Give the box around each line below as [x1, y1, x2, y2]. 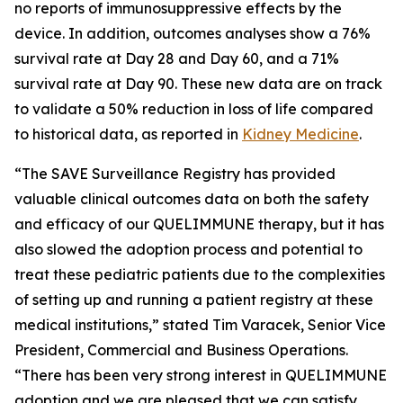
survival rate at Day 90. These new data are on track [14, 75, 382, 93]
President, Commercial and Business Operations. [14, 341, 348, 359]
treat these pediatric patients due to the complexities [14, 265, 385, 283]
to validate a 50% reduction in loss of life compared [14, 100, 373, 118]
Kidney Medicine [242, 125, 359, 143]
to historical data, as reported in [14, 125, 242, 143]
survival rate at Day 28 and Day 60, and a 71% [14, 49, 339, 67]
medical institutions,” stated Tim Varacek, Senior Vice [14, 316, 386, 334]
